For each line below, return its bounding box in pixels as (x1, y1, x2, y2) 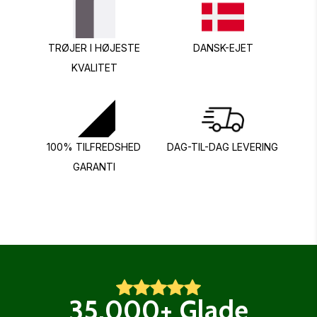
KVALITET (71, 62, 117, 74)
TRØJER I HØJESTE (47, 42, 141, 54)
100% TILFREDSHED (47, 141, 142, 153)
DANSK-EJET (192, 42, 253, 54)
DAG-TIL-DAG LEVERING (167, 141, 279, 153)
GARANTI (73, 161, 115, 173)
